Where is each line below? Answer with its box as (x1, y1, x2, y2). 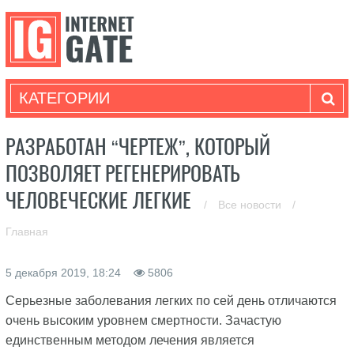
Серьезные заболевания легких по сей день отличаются (5, 294, 337, 307)
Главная (5, 225, 48, 238)
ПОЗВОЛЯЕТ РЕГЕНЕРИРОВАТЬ (5, 160, 240, 187)
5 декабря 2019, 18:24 (5, 266, 124, 279)
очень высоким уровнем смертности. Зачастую (5, 314, 281, 327)
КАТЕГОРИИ (18, 89, 110, 107)
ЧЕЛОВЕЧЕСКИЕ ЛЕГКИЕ (5, 186, 196, 214)
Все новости (217, 198, 284, 211)
